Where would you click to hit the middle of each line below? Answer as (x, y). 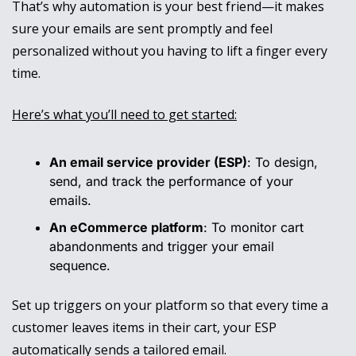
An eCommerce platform (126, 228)
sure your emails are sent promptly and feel (142, 29)
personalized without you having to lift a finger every (170, 51)
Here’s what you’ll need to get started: (124, 115)
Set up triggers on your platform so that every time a (170, 306)
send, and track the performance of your (171, 182)
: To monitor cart (253, 228)
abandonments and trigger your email (162, 247)
